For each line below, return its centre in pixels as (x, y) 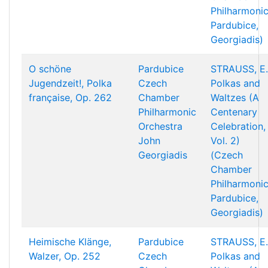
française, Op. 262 (70, 98)
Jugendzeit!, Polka (70, 83)
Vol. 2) (225, 141)
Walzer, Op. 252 (65, 256)
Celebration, (238, 126)
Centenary (234, 112)
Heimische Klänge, (70, 242)
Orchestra (160, 126)
